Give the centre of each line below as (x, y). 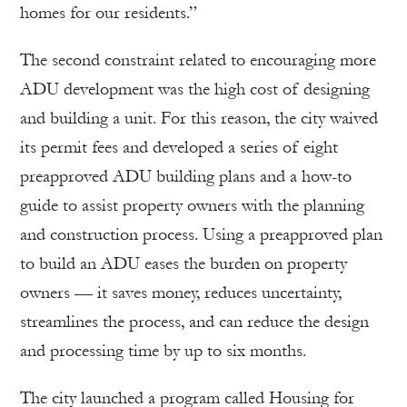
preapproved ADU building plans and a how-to (186, 177)
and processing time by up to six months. (163, 351)
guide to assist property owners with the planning (192, 206)
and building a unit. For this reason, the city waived (199, 119)
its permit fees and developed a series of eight (179, 148)
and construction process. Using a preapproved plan (201, 235)
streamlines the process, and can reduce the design (194, 322)
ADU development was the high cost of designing (195, 89)
